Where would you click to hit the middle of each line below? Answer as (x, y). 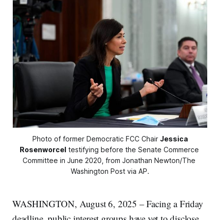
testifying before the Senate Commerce (132, 150)
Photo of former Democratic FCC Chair (96, 139)
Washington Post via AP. (110, 171)
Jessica (174, 139)
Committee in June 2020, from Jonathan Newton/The (109, 161)
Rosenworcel (43, 150)
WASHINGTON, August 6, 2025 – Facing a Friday (108, 204)
